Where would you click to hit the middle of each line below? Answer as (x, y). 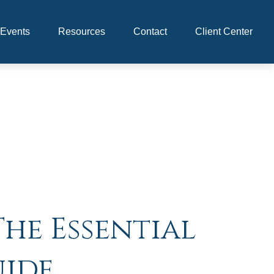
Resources (82, 32)
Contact (150, 32)
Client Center (224, 32)
